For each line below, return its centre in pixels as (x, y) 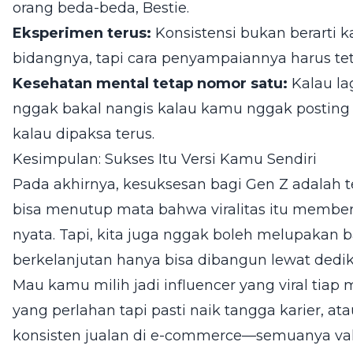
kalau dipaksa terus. (84, 134)
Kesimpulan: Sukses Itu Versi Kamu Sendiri (165, 159)
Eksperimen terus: (82, 33)
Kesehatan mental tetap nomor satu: (150, 84)
